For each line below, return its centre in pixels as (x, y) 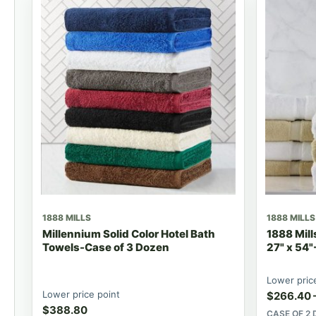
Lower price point (81, 294)
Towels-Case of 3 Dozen (106, 247)
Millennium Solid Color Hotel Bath (129, 233)
